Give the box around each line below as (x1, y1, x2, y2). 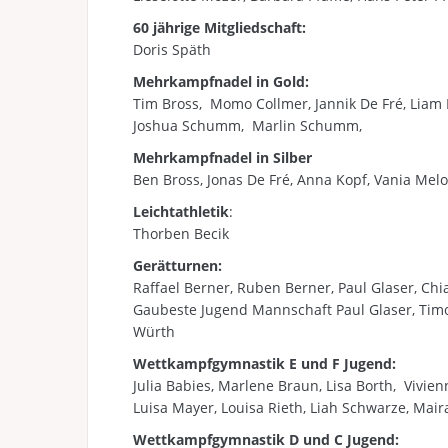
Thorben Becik (133, 224, 229, 243)
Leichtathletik (133, 202, 229, 221)
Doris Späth (133, 40, 211, 59)
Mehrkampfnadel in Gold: (133, 72, 309, 91)
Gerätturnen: (133, 256, 222, 275)
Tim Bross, (133, 94, 206, 113)
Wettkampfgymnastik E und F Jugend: (133, 354, 396, 373)
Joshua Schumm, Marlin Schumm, (133, 116, 362, 135)
